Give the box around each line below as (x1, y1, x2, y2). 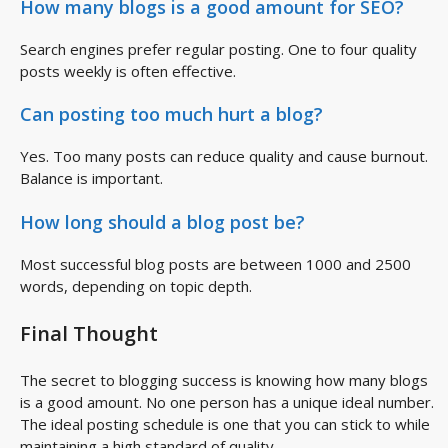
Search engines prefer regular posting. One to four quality (20, 38, 417, 59)
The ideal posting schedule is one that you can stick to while (20, 414, 430, 435)
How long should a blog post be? (20, 209, 305, 234)
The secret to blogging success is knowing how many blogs (20, 370, 428, 391)
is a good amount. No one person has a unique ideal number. (20, 392, 434, 413)
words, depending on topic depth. (20, 275, 252, 296)
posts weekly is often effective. (20, 60, 236, 81)
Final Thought (20, 320, 158, 348)
